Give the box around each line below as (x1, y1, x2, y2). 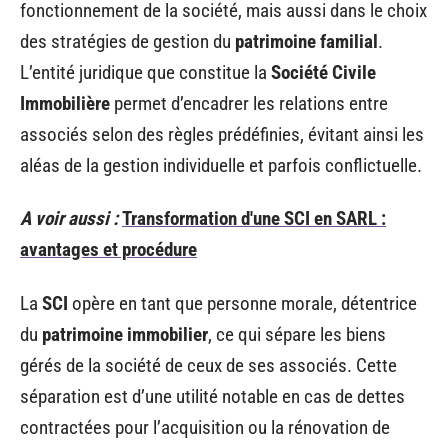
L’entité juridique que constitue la (20, 60, 271, 84)
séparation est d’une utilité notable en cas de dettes (20, 384, 405, 408)
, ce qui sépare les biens (208, 322, 386, 346)
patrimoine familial (235, 29, 378, 53)
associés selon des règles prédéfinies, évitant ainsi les (20, 122, 424, 146)
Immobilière (20, 91, 110, 115)
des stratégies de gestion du (20, 29, 235, 53)
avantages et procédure (20, 238, 197, 261)
